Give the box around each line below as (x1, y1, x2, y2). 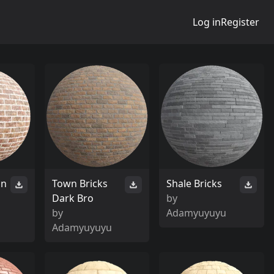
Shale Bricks (166, 176, 223, 190)
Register (221, 15, 259, 29)
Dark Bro (51, 191, 94, 205)
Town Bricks (51, 176, 108, 190)
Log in (193, 15, 221, 29)
